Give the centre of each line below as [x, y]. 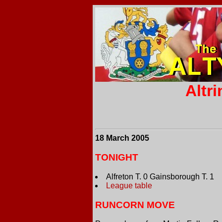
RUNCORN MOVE [135, 205]
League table [129, 185]
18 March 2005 [122, 138]
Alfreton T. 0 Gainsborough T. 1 [160, 176]
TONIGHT [117, 158]
